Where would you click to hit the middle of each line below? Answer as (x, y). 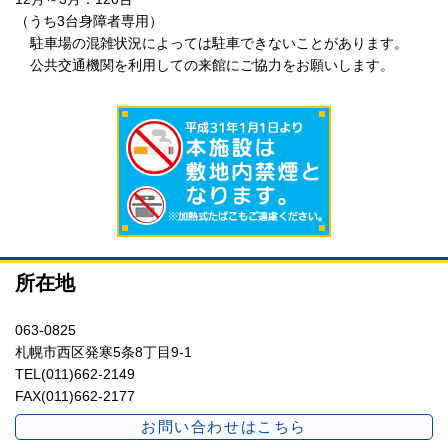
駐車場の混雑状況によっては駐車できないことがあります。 (219, 42)
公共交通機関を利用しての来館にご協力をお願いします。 (212, 64)
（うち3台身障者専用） (89, 20)
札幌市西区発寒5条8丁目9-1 (103, 351)
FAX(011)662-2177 (75, 395)
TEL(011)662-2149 (75, 373)
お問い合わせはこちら (224, 427)
